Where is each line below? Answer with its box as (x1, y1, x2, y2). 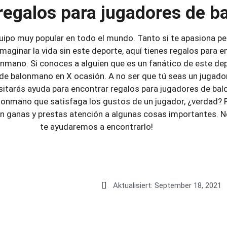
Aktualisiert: (113, 180, 153, 190)
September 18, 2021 (155, 180, 222, 190)
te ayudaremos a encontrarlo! (40, 122, 153, 132)
